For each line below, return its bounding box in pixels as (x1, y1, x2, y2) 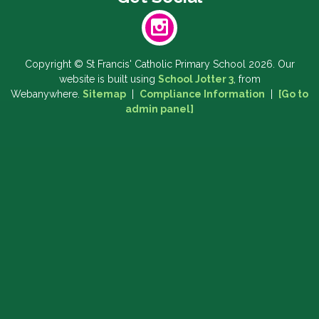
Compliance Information (140, 88, 265, 100)
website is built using (58, 73, 158, 85)
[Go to (278, 88, 308, 100)
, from (233, 73, 261, 85)
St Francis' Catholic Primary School (83, 58, 249, 70)
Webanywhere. (11, 88, 83, 100)
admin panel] (125, 103, 194, 115)
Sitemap (83, 88, 126, 100)
